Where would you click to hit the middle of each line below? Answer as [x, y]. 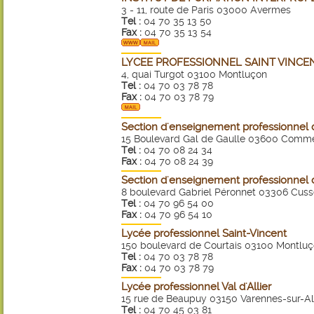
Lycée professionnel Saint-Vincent [204, 233]
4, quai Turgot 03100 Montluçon [194, 74]
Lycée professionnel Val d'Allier [196, 287]
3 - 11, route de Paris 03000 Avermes [206, 10]
